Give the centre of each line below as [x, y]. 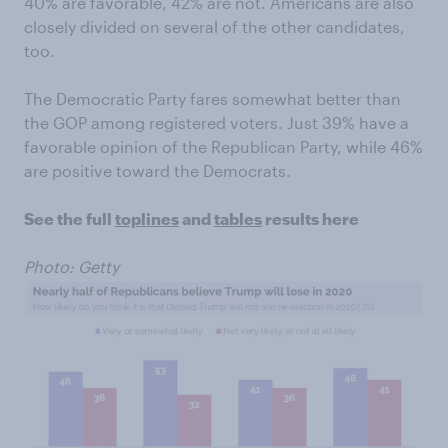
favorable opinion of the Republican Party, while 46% [223, 147]
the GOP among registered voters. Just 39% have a [216, 123]
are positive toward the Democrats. [157, 171]
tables [238, 219]
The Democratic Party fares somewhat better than [212, 99]
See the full [69, 219]
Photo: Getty [71, 267]
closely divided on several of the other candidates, [214, 27]
